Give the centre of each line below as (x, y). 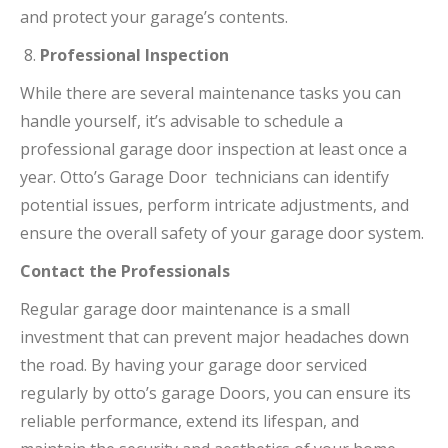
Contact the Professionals (125, 271)
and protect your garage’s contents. (154, 17)
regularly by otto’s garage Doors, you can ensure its (215, 393)
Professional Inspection (134, 55)
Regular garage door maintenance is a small (185, 309)
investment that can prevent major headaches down (214, 337)
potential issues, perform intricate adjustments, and (214, 205)
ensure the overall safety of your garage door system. (222, 233)
